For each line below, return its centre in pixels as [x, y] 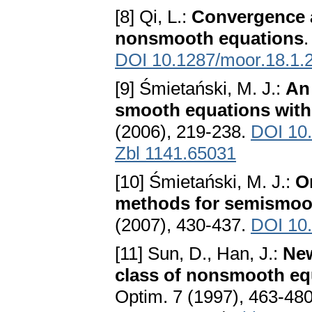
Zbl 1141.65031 [175, 154]
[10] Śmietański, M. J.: [205, 182]
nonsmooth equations [209, 39]
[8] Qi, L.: [153, 17]
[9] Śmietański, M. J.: [200, 89]
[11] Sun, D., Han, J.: [199, 254]
